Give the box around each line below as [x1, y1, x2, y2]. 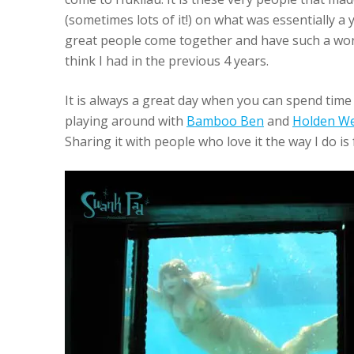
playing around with [65, 112, 186, 130]
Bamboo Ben [186, 112, 264, 130]
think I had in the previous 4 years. [65, 52, 269, 70]
